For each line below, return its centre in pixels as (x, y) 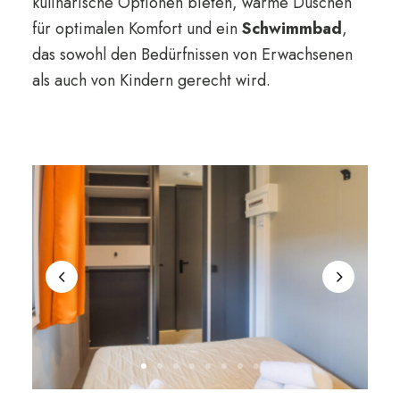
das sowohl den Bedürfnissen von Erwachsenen (192, 54)
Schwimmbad (292, 28)
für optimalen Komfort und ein (137, 28)
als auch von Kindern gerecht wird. (151, 80)
